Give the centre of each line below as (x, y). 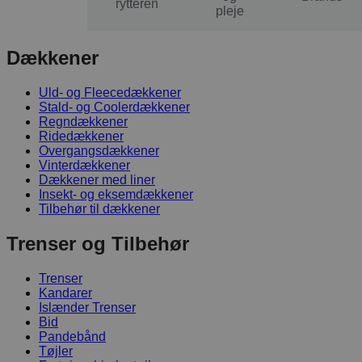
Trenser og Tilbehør (98, 244)
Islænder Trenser (87, 308)
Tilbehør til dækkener (99, 209)
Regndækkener (83, 122)
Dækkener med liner (97, 180)
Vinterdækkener (84, 166)
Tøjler (56, 351)
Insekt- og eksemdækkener (116, 195)
